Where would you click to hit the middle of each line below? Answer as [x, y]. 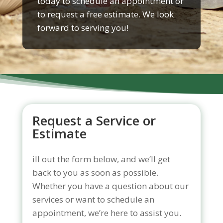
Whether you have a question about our [110, 186]
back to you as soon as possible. [95, 173]
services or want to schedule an [93, 200]
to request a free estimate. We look [105, 14]
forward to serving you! [83, 28]
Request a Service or [94, 121]
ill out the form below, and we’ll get [101, 159]
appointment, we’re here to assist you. [107, 213]
